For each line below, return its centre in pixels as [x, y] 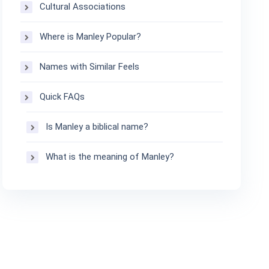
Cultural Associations [83, 7]
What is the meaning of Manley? [110, 157]
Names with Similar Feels [90, 67]
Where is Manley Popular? [91, 37]
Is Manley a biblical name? [97, 127]
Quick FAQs [62, 97]
